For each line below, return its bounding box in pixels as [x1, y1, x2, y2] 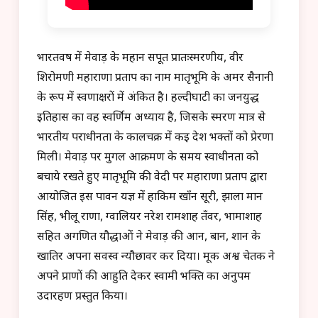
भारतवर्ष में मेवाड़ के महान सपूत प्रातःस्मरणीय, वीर [37, 50, 243, 66]
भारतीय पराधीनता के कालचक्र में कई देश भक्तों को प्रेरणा [37, 130, 273, 146]
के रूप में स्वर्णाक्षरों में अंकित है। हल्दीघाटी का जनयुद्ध [37, 90, 259, 106]
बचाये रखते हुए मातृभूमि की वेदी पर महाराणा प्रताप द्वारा [37, 170, 267, 185]
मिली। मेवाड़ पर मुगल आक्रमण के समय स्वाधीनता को [37, 150, 258, 165]
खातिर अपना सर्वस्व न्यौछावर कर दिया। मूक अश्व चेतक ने [37, 249, 275, 265]
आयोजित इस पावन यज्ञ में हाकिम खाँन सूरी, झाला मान [37, 190, 263, 205]
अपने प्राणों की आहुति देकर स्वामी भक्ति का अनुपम [37, 269, 251, 285]
